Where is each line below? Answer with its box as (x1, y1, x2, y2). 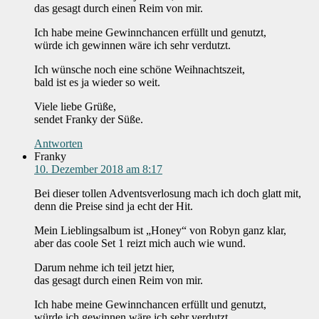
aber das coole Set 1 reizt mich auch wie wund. (34, 237, 246, 250)
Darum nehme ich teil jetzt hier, (34, 261, 174, 274)
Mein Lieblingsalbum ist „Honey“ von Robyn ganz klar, (34, 224, 286, 237)
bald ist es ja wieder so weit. (34, 76, 160, 89)
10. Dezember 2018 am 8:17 (34, 163, 162, 176)
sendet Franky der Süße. (34, 113, 143, 126)
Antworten (34, 137, 83, 150)
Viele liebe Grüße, (34, 100, 116, 113)
